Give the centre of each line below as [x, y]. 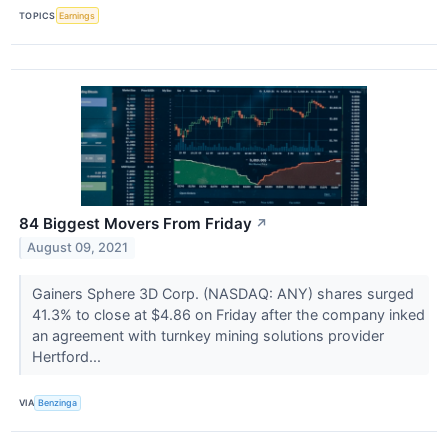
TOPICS [37, 16]
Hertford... [68, 356]
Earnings [77, 16]
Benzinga [58, 403]
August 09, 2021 [78, 248]
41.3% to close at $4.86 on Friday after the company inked [228, 314]
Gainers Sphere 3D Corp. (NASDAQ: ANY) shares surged [222, 293]
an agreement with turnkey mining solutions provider [207, 335]
